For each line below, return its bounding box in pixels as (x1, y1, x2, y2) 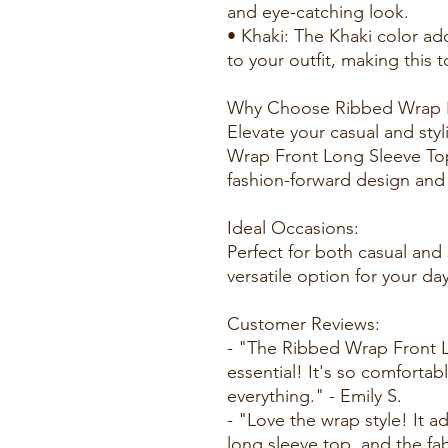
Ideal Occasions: (227, 217, 359, 239)
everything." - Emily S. (227, 385, 402, 407)
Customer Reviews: (227, 313, 380, 335)
